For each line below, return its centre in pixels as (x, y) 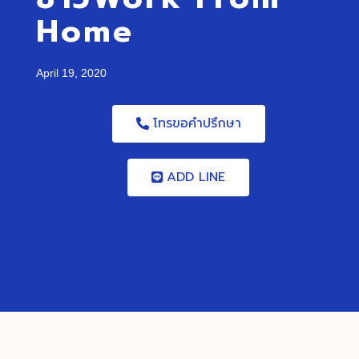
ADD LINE (196, 177)
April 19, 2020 (71, 73)
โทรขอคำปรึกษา (197, 124)
